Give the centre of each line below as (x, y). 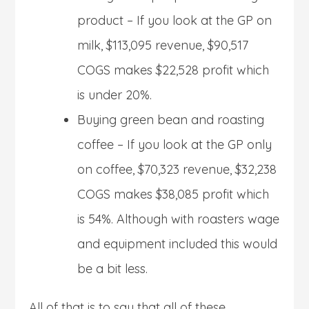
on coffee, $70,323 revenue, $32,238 (177, 169)
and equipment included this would (178, 243)
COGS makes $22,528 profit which (173, 70)
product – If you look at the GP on (175, 20)
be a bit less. (113, 268)
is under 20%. (115, 94)
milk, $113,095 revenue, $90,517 (163, 45)
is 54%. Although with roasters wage (179, 219)
